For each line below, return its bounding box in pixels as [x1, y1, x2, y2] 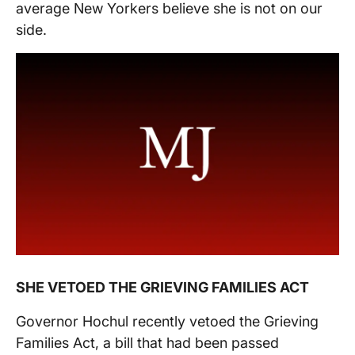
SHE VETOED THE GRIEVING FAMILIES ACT [16, 279, 312, 296]
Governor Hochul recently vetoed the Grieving [16, 313, 319, 330]
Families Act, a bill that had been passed [16, 334, 279, 352]
